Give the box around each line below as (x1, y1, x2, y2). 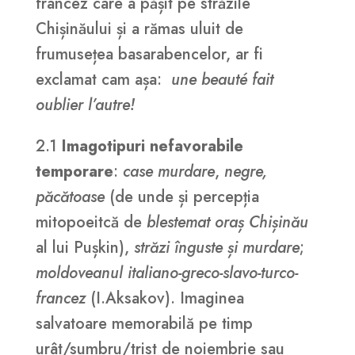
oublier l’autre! (35, 94, 135, 117)
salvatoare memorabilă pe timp (35, 312, 253, 336)
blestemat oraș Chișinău (146, 211, 308, 235)
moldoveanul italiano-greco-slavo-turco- (35, 261, 298, 285)
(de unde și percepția (104, 185, 259, 209)
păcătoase (35, 185, 105, 209)
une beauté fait (170, 68, 273, 92)
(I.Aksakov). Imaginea (90, 287, 244, 311)
